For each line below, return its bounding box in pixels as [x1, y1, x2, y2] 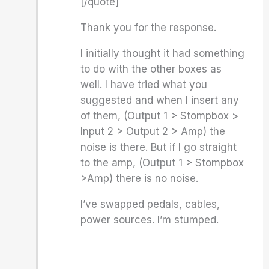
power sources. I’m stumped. [80, 214, 219, 226]
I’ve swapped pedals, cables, [80, 198, 220, 210]
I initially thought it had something [80, 47, 245, 59]
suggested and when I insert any [80, 94, 240, 106]
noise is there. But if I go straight [80, 141, 237, 153]
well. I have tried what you [80, 79, 208, 91]
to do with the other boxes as [80, 63, 222, 75]
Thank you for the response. [80, 22, 217, 34]
